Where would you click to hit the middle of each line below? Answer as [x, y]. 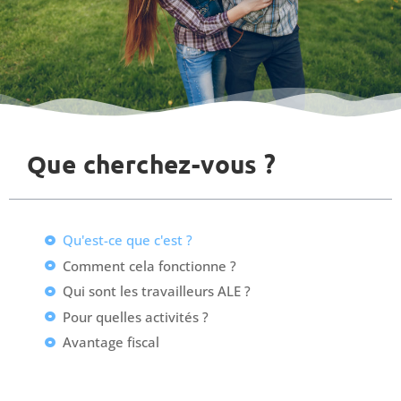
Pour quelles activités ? [136, 316]
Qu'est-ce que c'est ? [128, 240]
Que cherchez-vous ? [152, 163]
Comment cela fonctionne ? [149, 265]
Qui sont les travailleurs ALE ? [157, 291]
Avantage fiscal [111, 342]
